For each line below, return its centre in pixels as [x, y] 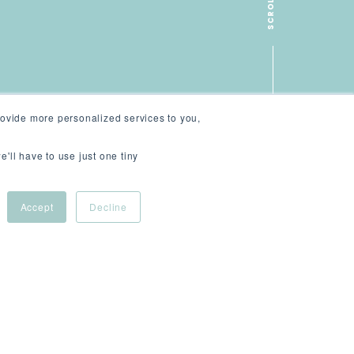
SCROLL [271, 93]
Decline [108, 207]
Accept [37, 207]
